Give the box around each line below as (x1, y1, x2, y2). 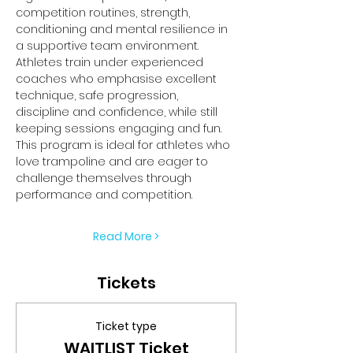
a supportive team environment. (16, 37, 199, 54)
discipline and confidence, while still (16, 103, 221, 120)
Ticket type (95, 318, 157, 334)
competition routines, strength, (16, 4, 193, 20)
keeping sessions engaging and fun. (16, 120, 221, 136)
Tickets (96, 271, 156, 294)
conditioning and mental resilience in (16, 20, 231, 37)
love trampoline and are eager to (16, 153, 211, 169)
